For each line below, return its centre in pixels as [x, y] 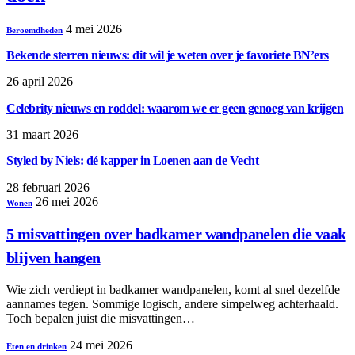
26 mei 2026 [67, 201]
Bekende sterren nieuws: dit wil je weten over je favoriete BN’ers [168, 55]
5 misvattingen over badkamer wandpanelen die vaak [176, 234]
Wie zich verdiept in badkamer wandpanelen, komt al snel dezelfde [173, 289]
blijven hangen [53, 258]
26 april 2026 [40, 82]
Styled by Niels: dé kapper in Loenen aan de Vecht [133, 161]
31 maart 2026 [42, 134]
